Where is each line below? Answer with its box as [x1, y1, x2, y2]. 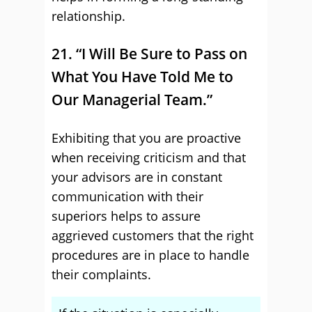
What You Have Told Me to [52, 67, 233, 86]
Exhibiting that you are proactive [52, 130, 241, 146]
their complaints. [52, 266, 151, 283]
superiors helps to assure [52, 208, 201, 224]
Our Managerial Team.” [52, 90, 212, 109]
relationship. [52, 8, 125, 24]
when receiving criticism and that [52, 149, 246, 166]
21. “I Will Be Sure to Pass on [52, 44, 247, 63]
